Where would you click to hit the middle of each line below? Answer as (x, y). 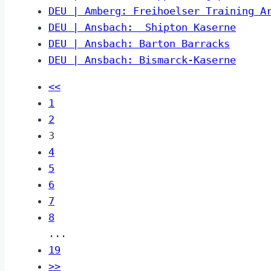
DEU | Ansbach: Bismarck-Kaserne (142, 60)
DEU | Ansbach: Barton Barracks (139, 44)
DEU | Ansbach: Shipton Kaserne (142, 28)
